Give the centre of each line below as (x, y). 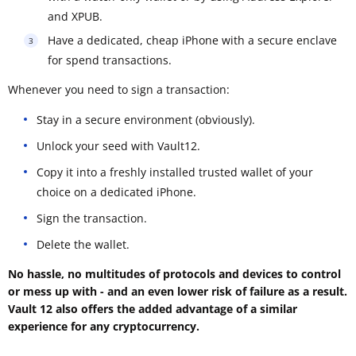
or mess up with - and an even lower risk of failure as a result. (178, 291)
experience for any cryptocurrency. (104, 326)
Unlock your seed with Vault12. (118, 145)
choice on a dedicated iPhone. (116, 192)
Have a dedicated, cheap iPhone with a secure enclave (192, 40)
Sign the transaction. (92, 218)
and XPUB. (75, 16)
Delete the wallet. (83, 244)
